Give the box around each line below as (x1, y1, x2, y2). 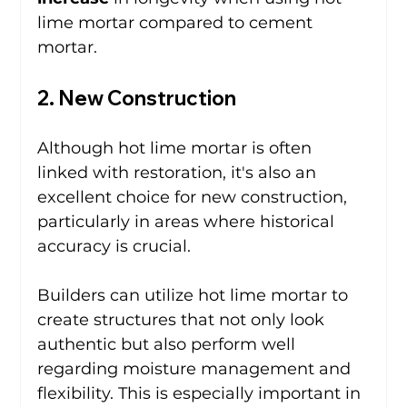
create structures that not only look (37, 309, 330, 330)
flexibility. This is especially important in (37, 382, 366, 403)
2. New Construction (37, 84, 237, 111)
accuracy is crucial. (37, 235, 192, 256)
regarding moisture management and (37, 358, 356, 379)
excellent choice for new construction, (37, 186, 352, 207)
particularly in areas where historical (37, 211, 340, 232)
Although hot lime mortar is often (37, 137, 317, 158)
